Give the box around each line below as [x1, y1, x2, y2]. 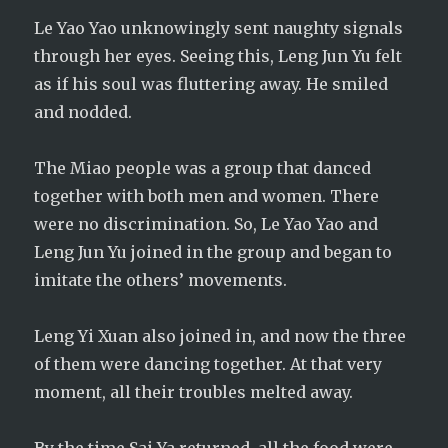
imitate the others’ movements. [34, 270, 288, 290]
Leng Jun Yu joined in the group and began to [34, 242, 393, 262]
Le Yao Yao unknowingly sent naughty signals [34, 18, 404, 38]
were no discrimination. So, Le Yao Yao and [34, 214, 379, 234]
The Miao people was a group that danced [34, 158, 372, 178]
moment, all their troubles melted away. [34, 382, 354, 402]
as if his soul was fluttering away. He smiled [34, 74, 389, 94]
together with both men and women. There [34, 186, 380, 206]
